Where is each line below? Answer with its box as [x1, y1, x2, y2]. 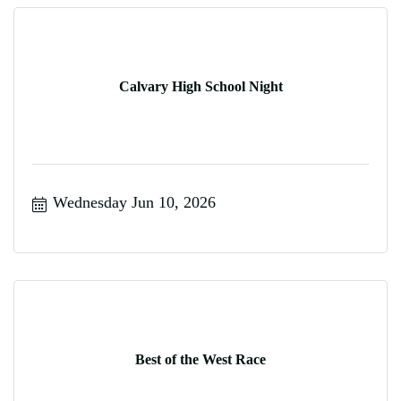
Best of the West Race [135, 352, 266, 367]
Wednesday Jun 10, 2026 [52, 193, 216, 211]
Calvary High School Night [118, 79, 283, 94]
